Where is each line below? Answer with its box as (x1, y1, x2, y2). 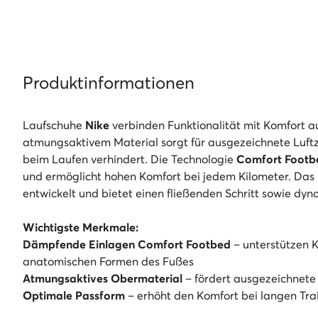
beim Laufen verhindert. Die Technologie (23, 152, 236, 167)
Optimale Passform (23, 288, 125, 303)
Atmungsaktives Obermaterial (23, 271, 182, 286)
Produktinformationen (23, 72, 194, 94)
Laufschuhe (23, 118, 85, 133)
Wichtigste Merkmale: (23, 220, 138, 235)
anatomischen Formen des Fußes (23, 254, 194, 269)
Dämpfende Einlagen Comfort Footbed (23, 237, 231, 252)
